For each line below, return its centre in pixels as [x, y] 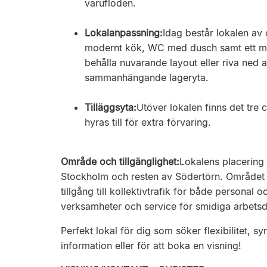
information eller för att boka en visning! [151, 246]
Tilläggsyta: [111, 107]
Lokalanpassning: [124, 33]
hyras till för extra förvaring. [148, 122]
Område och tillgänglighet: [120, 162]
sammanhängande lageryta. [147, 77]
